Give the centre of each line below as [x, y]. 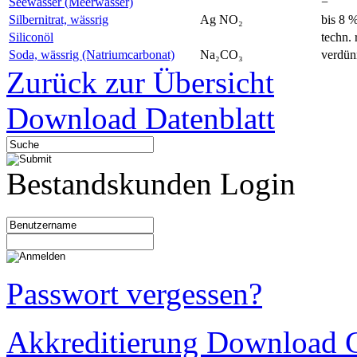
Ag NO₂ [222, 19]
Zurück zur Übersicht [140, 82]
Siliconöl [31, 37]
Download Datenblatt [141, 118]
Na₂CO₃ [222, 54]
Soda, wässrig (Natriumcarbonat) [92, 54]
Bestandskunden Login [151, 183]
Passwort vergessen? [134, 293]
